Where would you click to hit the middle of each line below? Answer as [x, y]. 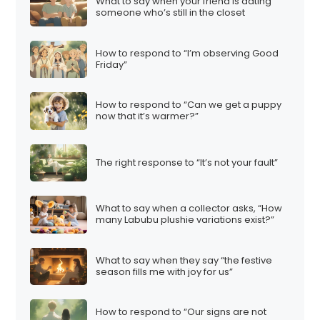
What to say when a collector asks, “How [189, 209]
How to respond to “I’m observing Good [187, 53]
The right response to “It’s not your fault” [187, 162]
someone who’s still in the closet [171, 13]
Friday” [112, 64]
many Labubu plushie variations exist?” [185, 220]
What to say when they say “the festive [184, 260]
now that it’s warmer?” [147, 116]
